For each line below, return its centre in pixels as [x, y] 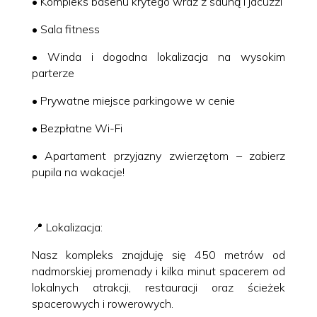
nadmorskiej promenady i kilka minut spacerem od [158, 271]
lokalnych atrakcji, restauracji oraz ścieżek [158, 287]
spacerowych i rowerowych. [102, 303]
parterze [53, 73]
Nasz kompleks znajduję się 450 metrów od [158, 254]
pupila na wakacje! [78, 172]
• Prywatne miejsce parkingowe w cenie [133, 100]
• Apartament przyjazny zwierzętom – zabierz [158, 155]
